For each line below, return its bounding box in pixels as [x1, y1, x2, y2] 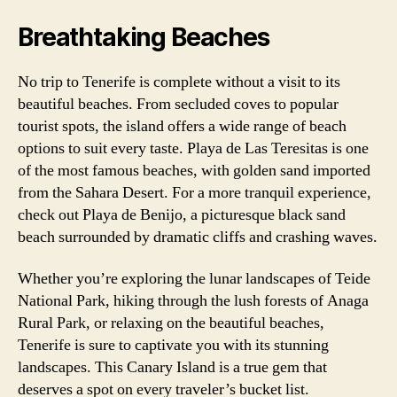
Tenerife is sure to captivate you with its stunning [18, 335, 329, 355]
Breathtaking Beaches [18, 21, 269, 52]
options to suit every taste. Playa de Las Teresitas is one [18, 137, 369, 159]
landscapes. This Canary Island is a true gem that [18, 357, 327, 378]
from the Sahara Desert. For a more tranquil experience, [18, 182, 371, 203]
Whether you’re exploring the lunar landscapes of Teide [18, 269, 370, 289]
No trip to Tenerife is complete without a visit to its [18, 71, 340, 92]
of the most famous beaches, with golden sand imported [18, 160, 370, 181]
